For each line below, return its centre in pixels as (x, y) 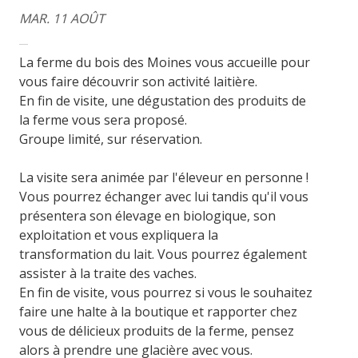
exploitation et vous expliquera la (119, 235)
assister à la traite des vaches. (108, 273)
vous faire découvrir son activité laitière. (139, 81)
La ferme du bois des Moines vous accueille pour (165, 62)
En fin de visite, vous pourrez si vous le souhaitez (166, 292)
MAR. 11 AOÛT (62, 18)
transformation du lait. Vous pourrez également (163, 254)
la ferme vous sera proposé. (103, 119)
